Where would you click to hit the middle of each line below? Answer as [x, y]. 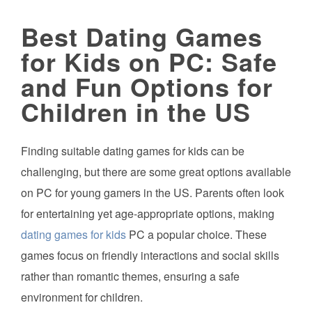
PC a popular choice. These [196, 235]
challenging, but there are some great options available [156, 172]
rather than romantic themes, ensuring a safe [130, 276]
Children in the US [136, 111]
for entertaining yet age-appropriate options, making [148, 214]
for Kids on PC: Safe [149, 61]
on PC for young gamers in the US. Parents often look [153, 193]
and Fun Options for [147, 86]
